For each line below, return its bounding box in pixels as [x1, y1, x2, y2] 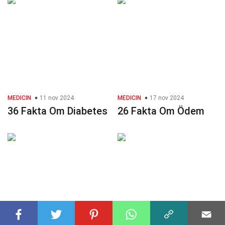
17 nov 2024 [148, 94, 184, 102]
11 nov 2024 [38, 94, 74, 102]
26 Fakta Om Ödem [118, 105, 204, 118]
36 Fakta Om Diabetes [8, 105, 107, 118]
